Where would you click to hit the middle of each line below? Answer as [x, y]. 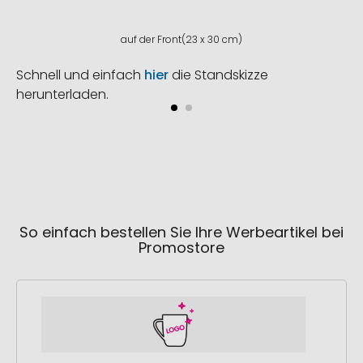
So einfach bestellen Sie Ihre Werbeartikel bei [181, 233]
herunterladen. [62, 95]
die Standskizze [218, 75]
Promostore [181, 248]
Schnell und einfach [80, 75]
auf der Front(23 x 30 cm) [181, 40]
